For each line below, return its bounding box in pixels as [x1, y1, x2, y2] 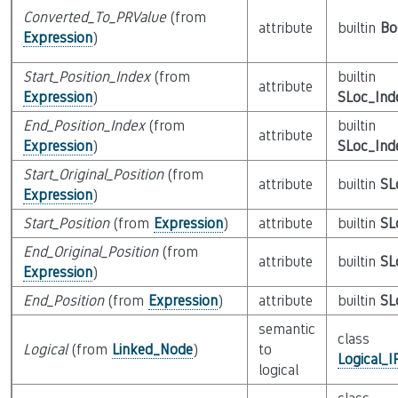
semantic [258, 321, 315, 338]
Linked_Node [111, 341, 193, 358]
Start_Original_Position [22, 166, 163, 183]
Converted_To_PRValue [22, 9, 166, 26]
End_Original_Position [22, 243, 158, 260]
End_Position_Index [22, 117, 145, 134]
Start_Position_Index [22, 68, 150, 85]
